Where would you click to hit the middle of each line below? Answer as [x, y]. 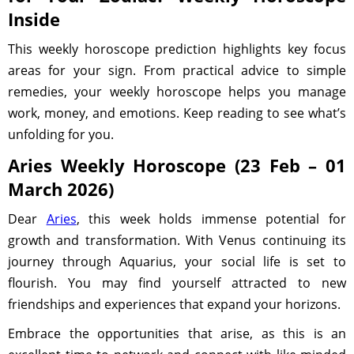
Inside [34, 19]
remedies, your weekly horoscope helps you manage [177, 92]
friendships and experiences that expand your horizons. [174, 304]
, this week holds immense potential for [211, 219]
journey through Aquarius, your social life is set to [177, 262]
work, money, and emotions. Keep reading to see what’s [177, 113]
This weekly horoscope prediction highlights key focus [177, 49]
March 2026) [61, 189]
